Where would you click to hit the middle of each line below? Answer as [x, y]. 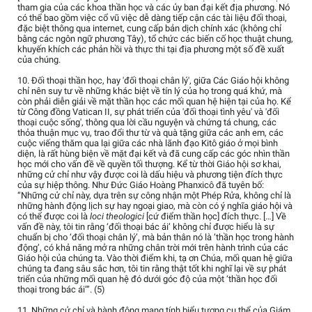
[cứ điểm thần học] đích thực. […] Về [216, 217]
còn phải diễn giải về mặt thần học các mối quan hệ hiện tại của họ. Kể [154, 102]
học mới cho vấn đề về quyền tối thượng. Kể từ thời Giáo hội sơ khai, [149, 164]
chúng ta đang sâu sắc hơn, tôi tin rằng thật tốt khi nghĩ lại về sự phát [152, 269]
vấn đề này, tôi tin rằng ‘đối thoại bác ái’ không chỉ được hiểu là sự [146, 227]
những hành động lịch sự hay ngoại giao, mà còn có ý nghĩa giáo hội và [155, 206]
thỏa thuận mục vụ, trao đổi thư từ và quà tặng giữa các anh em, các [150, 133]
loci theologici [118, 217]
